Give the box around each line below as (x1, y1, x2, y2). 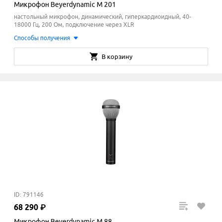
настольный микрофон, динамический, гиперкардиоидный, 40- (14, 13, 191, 20)
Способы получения (14, 35, 70, 42)
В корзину (102, 53, 132, 60)
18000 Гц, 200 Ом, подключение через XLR (14, 21, 134, 28)
